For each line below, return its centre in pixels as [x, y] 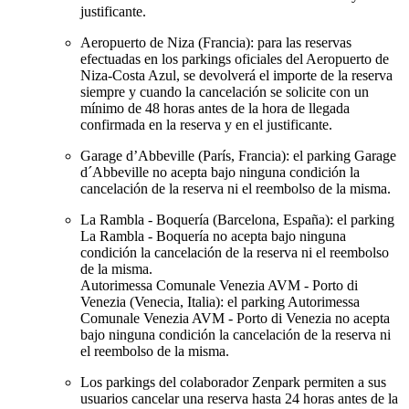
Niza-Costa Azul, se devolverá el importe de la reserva [236, 76]
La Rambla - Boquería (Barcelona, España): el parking [237, 220]
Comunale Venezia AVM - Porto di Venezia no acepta [235, 319]
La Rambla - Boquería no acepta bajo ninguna [213, 236]
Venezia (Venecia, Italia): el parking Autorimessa [220, 302]
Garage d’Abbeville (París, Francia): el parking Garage [238, 156]
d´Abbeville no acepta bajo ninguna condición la [220, 173]
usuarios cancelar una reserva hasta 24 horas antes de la [239, 399]
